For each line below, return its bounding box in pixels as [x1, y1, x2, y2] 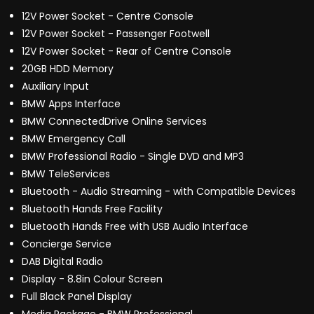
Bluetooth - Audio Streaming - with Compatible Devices [22, 184, 296, 199]
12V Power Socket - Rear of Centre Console [22, 44, 231, 59]
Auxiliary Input [22, 79, 89, 94]
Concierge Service [22, 237, 111, 252]
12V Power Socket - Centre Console [22, 9, 193, 24]
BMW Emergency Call [22, 132, 125, 146]
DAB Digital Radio [22, 254, 103, 269]
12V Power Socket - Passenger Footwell [22, 27, 210, 41]
